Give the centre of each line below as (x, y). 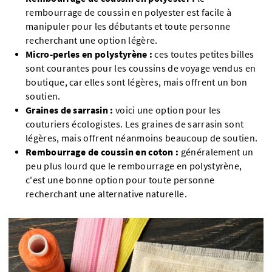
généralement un (217, 152)
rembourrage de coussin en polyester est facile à (129, 12)
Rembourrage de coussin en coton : (103, 152)
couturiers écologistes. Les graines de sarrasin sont (135, 124)
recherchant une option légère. (92, 40)
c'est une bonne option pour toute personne (120, 180)
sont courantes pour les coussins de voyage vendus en (141, 68)
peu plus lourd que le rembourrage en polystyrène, (134, 166)
